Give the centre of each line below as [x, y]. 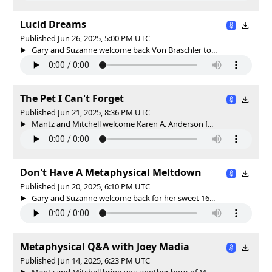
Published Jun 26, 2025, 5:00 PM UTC [85, 38]
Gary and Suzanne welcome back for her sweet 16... [122, 198]
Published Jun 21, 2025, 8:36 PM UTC [85, 112]
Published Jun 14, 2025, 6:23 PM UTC [85, 260]
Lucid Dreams [53, 24]
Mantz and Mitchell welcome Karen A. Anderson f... [121, 124]
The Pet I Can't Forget [72, 98]
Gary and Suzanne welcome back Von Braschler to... [123, 49]
